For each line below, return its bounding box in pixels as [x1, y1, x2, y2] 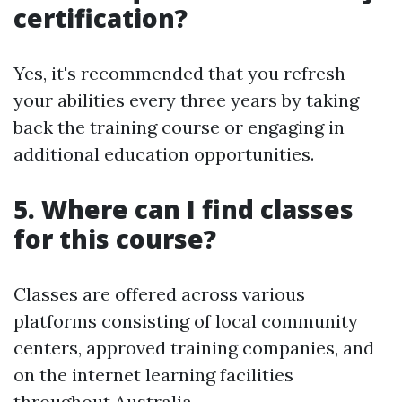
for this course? [13, 221, 216, 256]
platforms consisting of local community [13, 309, 358, 332]
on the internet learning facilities [13, 363, 293, 386]
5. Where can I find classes [13, 191, 354, 226]
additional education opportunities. [13, 142, 314, 165]
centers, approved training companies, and [13, 336, 374, 359]
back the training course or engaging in [13, 115, 345, 138]
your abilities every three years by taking [13, 88, 359, 111]
